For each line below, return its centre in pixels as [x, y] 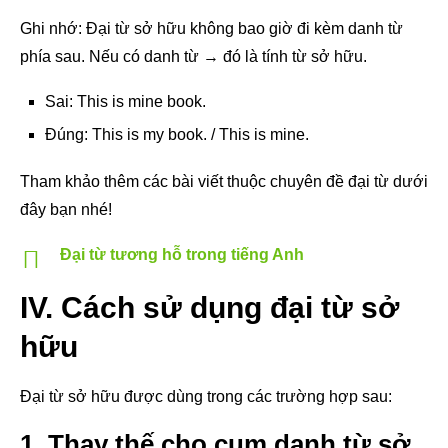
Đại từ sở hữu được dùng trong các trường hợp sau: [206, 396]
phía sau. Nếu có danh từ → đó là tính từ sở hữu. [193, 56]
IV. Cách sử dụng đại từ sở [209, 307]
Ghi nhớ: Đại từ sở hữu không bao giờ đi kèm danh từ [211, 28]
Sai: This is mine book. [125, 101]
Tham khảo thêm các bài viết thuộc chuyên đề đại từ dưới [224, 181]
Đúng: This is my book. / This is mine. [177, 134]
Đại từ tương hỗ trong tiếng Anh [182, 254]
